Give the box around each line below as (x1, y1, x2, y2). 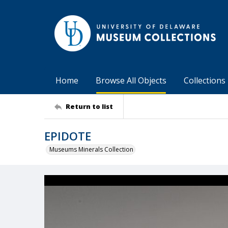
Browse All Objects (96, 75, 166, 86)
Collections (184, 75, 225, 86)
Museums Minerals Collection (49, 145, 133, 154)
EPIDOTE (44, 128, 91, 144)
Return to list (66, 101, 113, 111)
